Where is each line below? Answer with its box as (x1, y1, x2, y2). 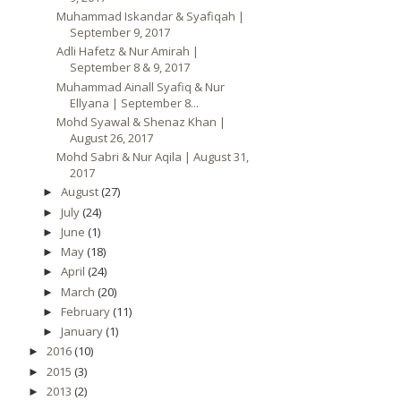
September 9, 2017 (70, 24, 171, 40)
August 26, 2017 (70, 129, 154, 146)
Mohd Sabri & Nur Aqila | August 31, (56, 149, 250, 165)
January (60, 323, 106, 339)
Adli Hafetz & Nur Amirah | (56, 43, 200, 60)
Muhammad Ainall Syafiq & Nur (56, 78, 226, 95)
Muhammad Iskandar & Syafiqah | (56, 8, 245, 24)
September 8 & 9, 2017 (70, 59, 191, 76)
